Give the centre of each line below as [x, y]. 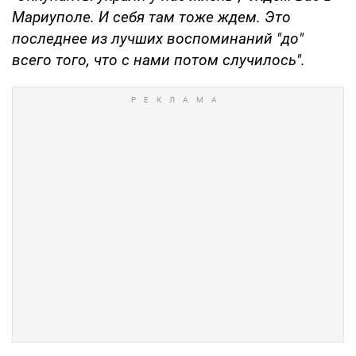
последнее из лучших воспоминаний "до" [158, 39]
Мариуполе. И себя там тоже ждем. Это [151, 17]
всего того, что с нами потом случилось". [161, 60]
